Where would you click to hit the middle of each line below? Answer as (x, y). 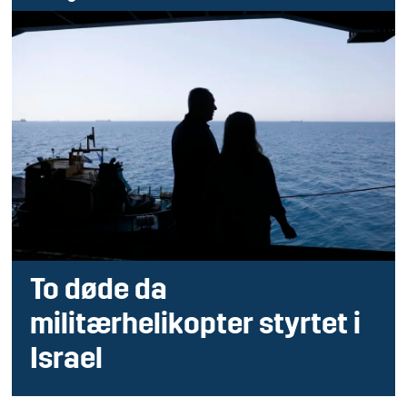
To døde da (99, 291)
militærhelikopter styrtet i (196, 326)
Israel (67, 360)
